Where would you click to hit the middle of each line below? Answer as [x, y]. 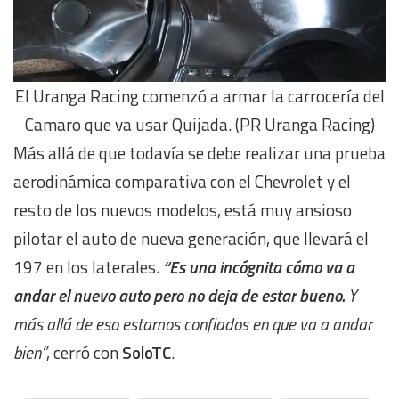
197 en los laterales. [86, 267]
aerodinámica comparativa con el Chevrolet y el [182, 182]
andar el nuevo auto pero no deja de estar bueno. [181, 296]
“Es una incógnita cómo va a [259, 267]
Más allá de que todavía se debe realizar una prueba [199, 153]
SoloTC [147, 353]
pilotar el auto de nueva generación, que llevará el [191, 239]
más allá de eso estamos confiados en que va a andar [193, 324]
